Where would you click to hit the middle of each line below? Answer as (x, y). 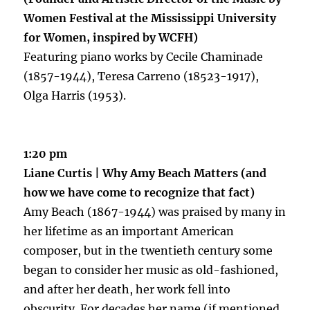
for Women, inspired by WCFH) (111, 37)
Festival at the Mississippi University (173, 18)
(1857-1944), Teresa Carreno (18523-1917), (142, 76)
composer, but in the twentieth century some (148, 250)
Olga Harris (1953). (75, 95)
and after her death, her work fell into (127, 289)
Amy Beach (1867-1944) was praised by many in (155, 211)
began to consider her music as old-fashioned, (151, 270)
